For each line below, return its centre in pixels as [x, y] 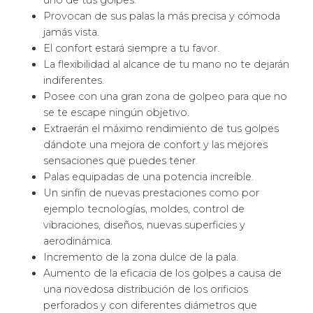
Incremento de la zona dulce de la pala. [141, 257]
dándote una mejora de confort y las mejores [156, 145]
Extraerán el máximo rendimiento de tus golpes [161, 129]
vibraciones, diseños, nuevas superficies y [145, 225]
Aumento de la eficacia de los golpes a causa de [163, 274]
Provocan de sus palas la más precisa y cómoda [162, 16]
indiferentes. [74, 81]
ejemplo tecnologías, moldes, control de [144, 209]
